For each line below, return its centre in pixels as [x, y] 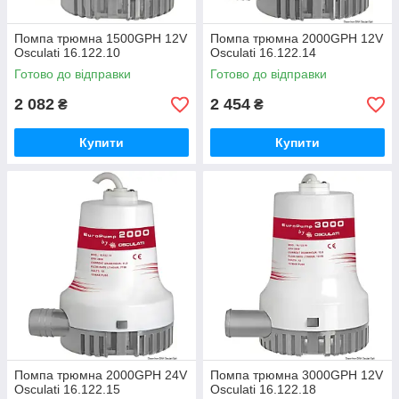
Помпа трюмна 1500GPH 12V [101, 38]
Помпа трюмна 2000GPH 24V [101, 375]
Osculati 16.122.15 [67, 389]
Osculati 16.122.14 [263, 53]
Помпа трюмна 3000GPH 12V [297, 375]
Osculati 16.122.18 [263, 389]
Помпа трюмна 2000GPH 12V [297, 38]
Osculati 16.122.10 [67, 53]
